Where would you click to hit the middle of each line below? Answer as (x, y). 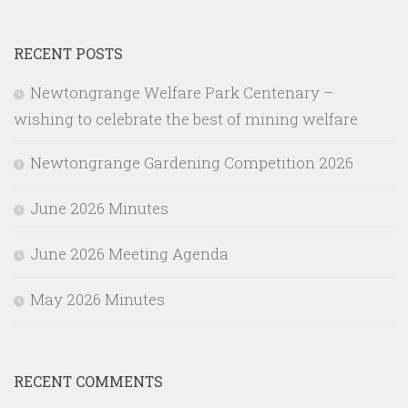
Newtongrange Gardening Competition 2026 (192, 163)
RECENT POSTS (68, 53)
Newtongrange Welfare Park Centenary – (182, 92)
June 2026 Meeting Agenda (129, 254)
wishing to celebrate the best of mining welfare (186, 119)
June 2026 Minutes (99, 208)
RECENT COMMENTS (88, 381)
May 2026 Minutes (97, 299)
